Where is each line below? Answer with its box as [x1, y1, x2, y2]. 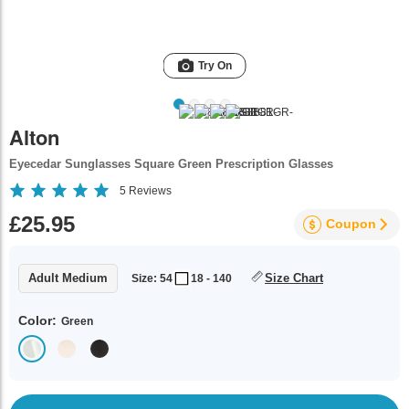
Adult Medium [28, 271, 108, 285]
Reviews [126, 184, 172, 197]
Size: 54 [131, 272, 173, 285]
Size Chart [265, 271, 323, 285]
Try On [197, 59, 232, 72]
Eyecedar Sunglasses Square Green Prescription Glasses [9, 157, 333, 171]
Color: [18, 313, 57, 328]
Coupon [326, 216, 376, 231]
